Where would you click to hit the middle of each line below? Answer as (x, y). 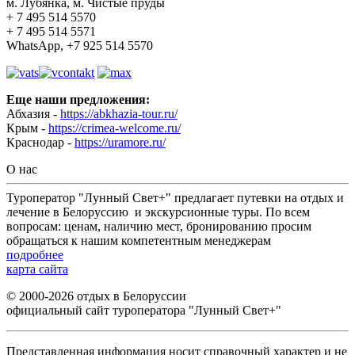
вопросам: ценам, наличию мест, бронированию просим (159, 226)
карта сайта (37, 269)
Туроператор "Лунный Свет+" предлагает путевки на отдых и (175, 197)
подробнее (35, 254)
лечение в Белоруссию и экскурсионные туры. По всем (158, 212)
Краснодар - (40, 142)
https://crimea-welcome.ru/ (115, 128)
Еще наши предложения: (78, 99)
